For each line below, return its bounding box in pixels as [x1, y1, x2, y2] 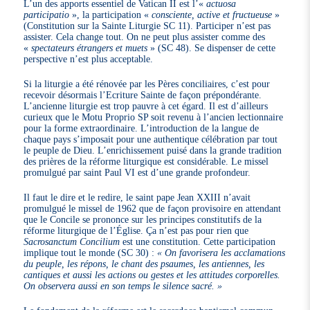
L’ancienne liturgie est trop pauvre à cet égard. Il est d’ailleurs [24, 100, 268, 112]
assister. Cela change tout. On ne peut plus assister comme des [24, 31, 266, 43]
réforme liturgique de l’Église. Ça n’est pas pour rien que [24, 225, 249, 237]
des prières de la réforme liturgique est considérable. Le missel [24, 156, 269, 167]
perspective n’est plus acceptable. [24, 53, 154, 65]
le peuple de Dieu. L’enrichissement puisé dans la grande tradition [24, 145, 282, 156]
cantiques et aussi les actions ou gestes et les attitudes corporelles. [24, 269, 281, 281]
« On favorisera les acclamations [157, 247, 286, 259]
